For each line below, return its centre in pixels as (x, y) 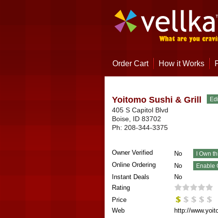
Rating (121, 188)
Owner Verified (132, 153)
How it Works (181, 64)
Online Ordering (134, 165)
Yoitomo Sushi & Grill (156, 100)
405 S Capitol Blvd (140, 110)
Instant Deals (130, 177)
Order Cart (130, 64)
